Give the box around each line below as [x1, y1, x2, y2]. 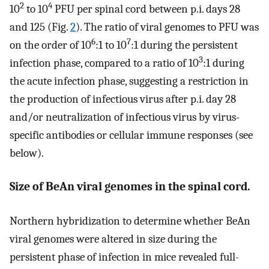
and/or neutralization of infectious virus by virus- [10, 110, 240, 124]
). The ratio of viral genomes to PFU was [76, 20, 259, 34]
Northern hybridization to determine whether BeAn [10, 214, 250, 228]
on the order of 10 [10, 38, 91, 52]
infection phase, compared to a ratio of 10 [10, 56, 199, 70]
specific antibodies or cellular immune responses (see [10, 128, 253, 142]
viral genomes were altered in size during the [10, 232, 217, 246]
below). [10, 146, 44, 160]
